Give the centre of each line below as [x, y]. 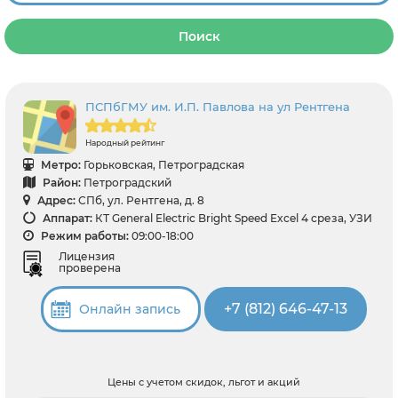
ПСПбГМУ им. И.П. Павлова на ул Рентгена [218, 107]
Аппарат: [66, 218]
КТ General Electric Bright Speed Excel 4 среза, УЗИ [234, 218]
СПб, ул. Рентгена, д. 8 [141, 200]
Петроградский [127, 183]
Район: [60, 183]
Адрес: [55, 200]
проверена [90, 267]
